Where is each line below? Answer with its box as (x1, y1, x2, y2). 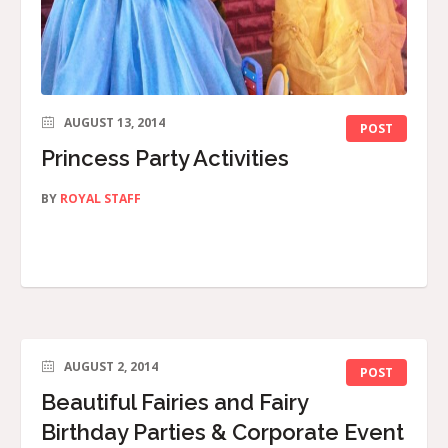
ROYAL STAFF (60, 190, 141, 208)
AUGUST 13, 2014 (64, 114, 165, 132)
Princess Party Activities (41, 145, 289, 172)
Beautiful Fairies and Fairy (41, 389, 308, 416)
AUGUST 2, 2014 (64, 358, 158, 376)
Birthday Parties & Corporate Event (41, 419, 404, 446)
